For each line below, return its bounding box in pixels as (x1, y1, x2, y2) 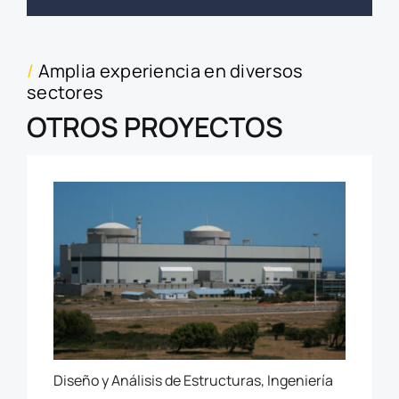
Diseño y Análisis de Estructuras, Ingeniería (53, 370, 333, 391)
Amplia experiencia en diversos (37, 59, 304, 84)
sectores (26, 80, 104, 105)
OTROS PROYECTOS (26, 108, 283, 146)
